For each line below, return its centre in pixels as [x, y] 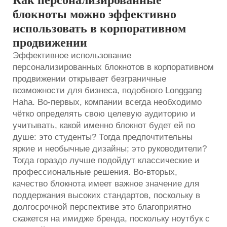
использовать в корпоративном [99, 28]
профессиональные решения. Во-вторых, [95, 172]
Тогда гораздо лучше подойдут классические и [106, 160]
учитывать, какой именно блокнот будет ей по [104, 125]
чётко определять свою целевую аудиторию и [104, 113]
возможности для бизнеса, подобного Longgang [107, 90]
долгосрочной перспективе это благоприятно [102, 207]
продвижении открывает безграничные [89, 79]
